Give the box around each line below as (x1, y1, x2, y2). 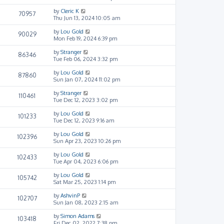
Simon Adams (60, 212, 94, 219)
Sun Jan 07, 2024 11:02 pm (53, 75, 120, 83)
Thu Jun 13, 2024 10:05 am (53, 14, 120, 21)
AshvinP (60, 191, 80, 199)
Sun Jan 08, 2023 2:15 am (53, 198, 118, 206)
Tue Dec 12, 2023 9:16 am (53, 116, 114, 124)
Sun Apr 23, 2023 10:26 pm (53, 137, 120, 144)
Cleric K (60, 7, 79, 14)
